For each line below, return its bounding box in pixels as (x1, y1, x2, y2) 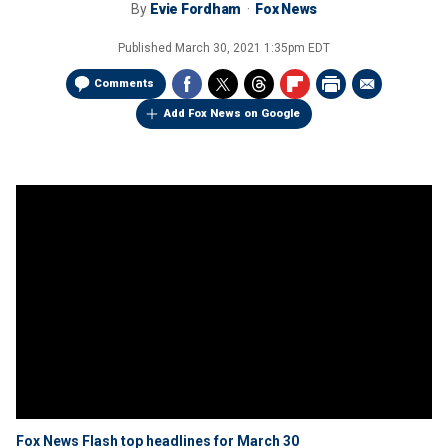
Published (118, 41, 175, 55)
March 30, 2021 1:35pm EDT (175, 41, 330, 55)
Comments (94, 77, 154, 90)
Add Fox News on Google (164, 107, 300, 120)
